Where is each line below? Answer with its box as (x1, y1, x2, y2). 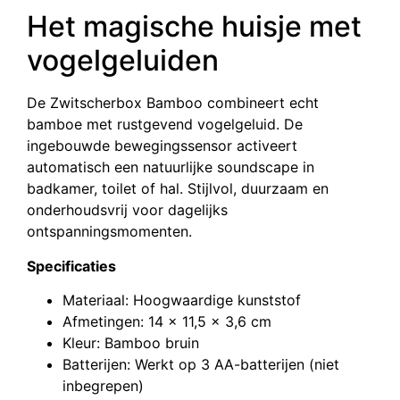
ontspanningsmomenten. (27, 222, 192, 241)
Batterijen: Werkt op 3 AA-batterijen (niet (62, 355, 339, 374)
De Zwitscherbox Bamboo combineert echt (27, 94, 319, 112)
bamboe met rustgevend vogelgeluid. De (27, 115, 303, 134)
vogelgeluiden (27, 43, 219, 79)
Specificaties (27, 256, 116, 275)
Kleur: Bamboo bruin (62, 334, 199, 353)
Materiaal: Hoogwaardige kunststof (62, 291, 301, 310)
